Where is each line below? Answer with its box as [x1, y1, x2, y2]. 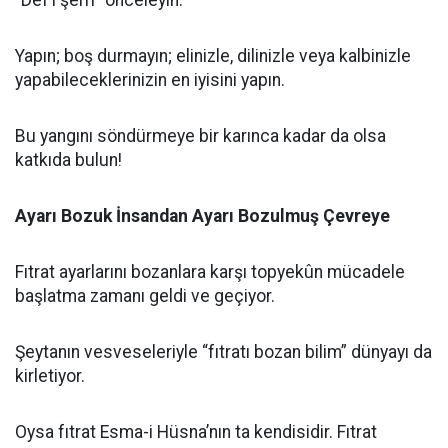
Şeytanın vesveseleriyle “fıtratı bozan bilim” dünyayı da [15, 342, 432, 362]
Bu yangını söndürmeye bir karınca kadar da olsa [15, 126, 386, 146]
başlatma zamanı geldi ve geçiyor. [15, 286, 275, 306]
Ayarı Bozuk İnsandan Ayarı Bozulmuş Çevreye [15, 206, 390, 226]
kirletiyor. [15, 366, 85, 386]
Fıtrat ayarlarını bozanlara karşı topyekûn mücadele [15, 262, 405, 282]
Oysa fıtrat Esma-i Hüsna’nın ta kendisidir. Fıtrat [15, 422, 377, 442]
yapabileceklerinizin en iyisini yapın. [15, 70, 285, 90]
